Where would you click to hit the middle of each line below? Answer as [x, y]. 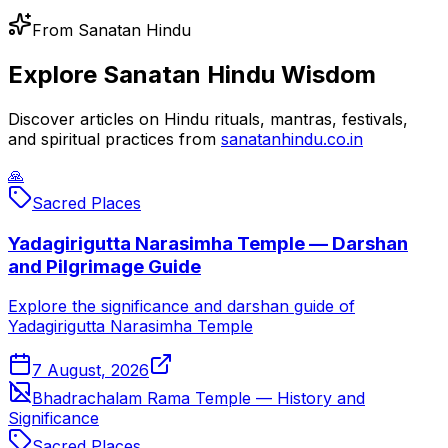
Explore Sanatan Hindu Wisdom [192, 75]
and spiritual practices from [112, 139]
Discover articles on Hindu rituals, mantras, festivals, [208, 119]
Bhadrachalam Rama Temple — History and [198, 398]
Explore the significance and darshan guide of [181, 306]
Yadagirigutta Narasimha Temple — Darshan [208, 243]
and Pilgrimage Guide [104, 266]
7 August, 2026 [90, 370]
